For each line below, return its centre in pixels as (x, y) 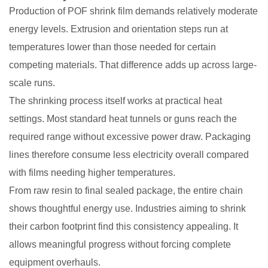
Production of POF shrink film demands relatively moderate (133, 11)
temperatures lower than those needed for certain (112, 47)
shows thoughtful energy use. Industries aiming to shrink (127, 208)
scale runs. (32, 83)
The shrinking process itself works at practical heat (115, 100)
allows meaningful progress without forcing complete (120, 244)
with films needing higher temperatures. (92, 172)
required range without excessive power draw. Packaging (130, 136)
